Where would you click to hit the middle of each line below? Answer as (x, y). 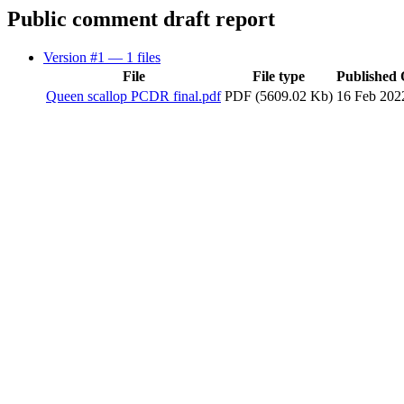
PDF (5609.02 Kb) (279, 96)
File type (279, 76)
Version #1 (76, 57)
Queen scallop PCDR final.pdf (133, 96)
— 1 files (134, 57)
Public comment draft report (141, 19)
